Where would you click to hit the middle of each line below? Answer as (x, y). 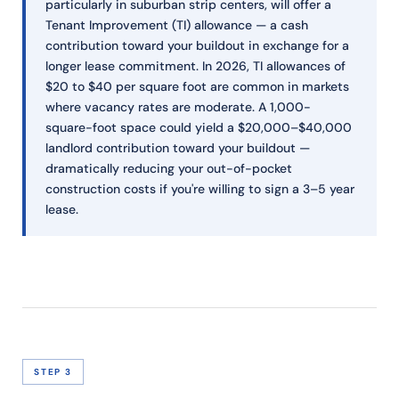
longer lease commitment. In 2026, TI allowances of (195, 66)
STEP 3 (53, 372)
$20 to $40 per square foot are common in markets (197, 87)
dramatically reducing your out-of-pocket (169, 169)
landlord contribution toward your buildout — (178, 148)
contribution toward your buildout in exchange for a (197, 46)
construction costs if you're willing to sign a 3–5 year (200, 189)
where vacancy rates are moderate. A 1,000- (178, 107)
